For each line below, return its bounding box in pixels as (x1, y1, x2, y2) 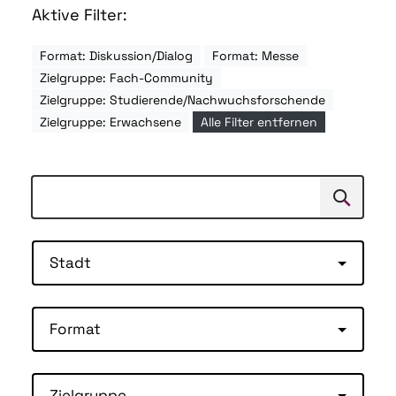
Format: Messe (212, 48, 299, 65)
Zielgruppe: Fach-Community (40, 70, 213, 87)
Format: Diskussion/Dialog (40, 48, 193, 65)
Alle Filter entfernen (201, 114, 317, 131)
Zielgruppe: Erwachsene (40, 114, 181, 131)
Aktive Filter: (32, 4, 127, 26)
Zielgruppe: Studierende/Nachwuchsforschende (40, 92, 325, 109)
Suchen (319, 193, 371, 212)
